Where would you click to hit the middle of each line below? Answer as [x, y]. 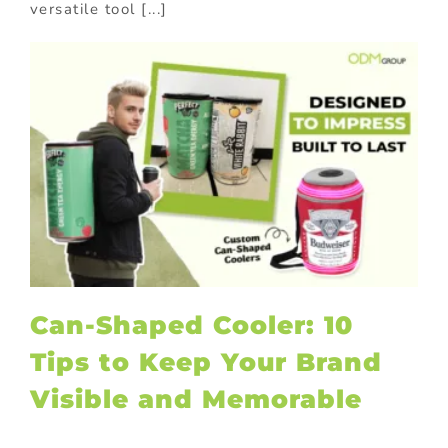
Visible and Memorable [195, 399]
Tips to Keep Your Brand [205, 362]
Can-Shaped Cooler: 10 [191, 325]
